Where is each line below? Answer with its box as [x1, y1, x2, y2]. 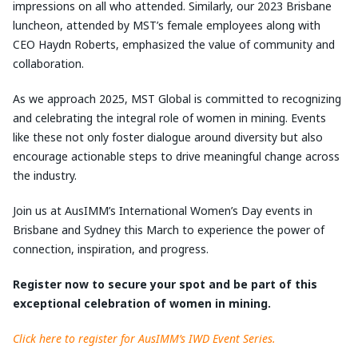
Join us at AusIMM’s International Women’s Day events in [13, 203, 312, 219]
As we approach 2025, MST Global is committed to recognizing [13, 91, 341, 107]
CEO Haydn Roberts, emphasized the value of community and [13, 37, 335, 53]
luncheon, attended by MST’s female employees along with [13, 18, 320, 34]
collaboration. [13, 56, 87, 72]
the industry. [13, 168, 80, 184]
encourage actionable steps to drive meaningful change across [13, 149, 340, 165]
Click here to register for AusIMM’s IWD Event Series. [13, 331, 276, 347]
